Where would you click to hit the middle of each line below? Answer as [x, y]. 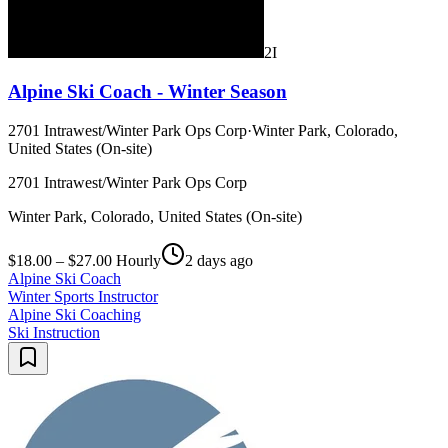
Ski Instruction [54, 332]
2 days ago [219, 260]
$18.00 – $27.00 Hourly [84, 260]
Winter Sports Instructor [83, 296]
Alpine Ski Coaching [74, 314]
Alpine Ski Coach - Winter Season [147, 92]
